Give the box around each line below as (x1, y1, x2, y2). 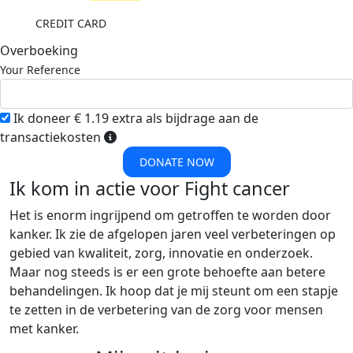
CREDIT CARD (35, 16, 106, 31)
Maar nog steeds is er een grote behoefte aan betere (9, 263, 325, 281)
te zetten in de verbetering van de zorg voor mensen (9, 301, 323, 319)
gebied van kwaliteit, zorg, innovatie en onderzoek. (9, 244, 313, 262)
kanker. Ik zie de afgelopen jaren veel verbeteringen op (9, 225, 336, 243)
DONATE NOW (139, 154, 214, 170)
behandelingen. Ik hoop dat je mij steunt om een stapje (9, 282, 338, 300)
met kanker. (9, 320, 79, 338)
